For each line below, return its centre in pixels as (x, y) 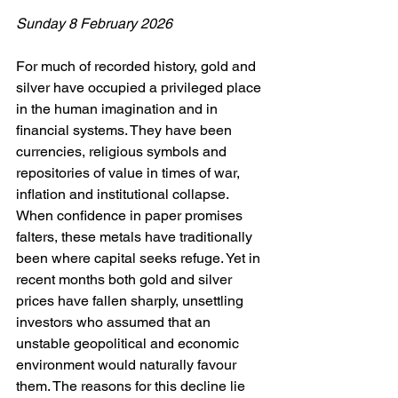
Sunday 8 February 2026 (94, 24)
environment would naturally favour (128, 365)
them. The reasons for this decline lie (132, 386)
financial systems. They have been (126, 131)
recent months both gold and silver (126, 280)
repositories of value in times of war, (130, 173)
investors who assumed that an (115, 322)
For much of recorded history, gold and (138, 67)
